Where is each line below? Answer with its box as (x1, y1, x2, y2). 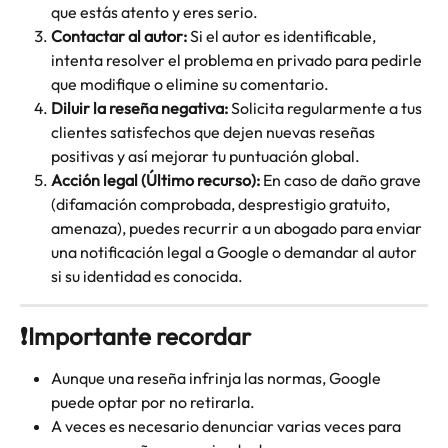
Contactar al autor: (51, 25, 187, 46)
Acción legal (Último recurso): (51, 169, 260, 190)
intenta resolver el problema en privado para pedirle (51, 49, 425, 70)
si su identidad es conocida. (51, 265, 243, 286)
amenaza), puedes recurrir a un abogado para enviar (51, 217, 425, 238)
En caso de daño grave (260, 169, 424, 190)
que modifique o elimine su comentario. (51, 73, 329, 94)
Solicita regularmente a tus (228, 97, 425, 118)
